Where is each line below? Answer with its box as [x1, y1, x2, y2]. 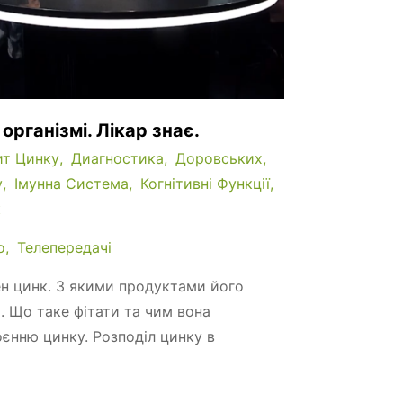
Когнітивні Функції [140, 174, 270, 193]
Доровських [175, 148, 263, 167]
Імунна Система [14, 174, 129, 193]
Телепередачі [17, 237, 112, 256]
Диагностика [71, 148, 164, 167]
